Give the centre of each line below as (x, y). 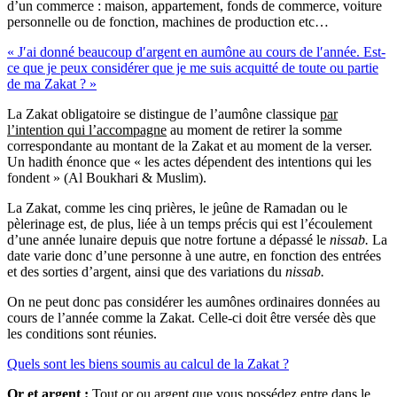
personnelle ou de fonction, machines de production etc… (168, 22)
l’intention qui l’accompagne (87, 130)
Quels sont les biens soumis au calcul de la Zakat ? (148, 364)
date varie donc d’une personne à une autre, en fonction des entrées (194, 256)
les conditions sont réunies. (82, 334)
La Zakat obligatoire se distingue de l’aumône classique (163, 114)
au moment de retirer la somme (254, 130)
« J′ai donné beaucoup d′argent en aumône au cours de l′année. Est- (196, 52)
